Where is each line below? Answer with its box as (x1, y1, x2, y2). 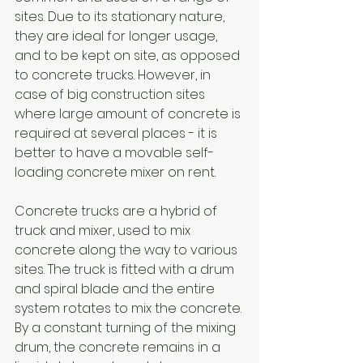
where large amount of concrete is (15, 105, 244, 123)
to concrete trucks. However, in (15, 66, 214, 84)
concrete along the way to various (15, 241, 241, 259)
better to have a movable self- (15, 143, 214, 162)
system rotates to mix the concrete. (15, 299, 245, 318)
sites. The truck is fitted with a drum (15, 260, 237, 279)
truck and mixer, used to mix (15, 221, 194, 240)
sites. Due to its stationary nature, (15, 7, 228, 26)
